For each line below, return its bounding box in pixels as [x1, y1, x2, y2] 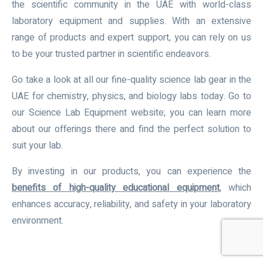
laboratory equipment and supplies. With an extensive [12, 14, 251, 29]
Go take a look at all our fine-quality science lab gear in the [12, 73, 251, 87]
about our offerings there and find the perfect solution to [12, 122, 251, 137]
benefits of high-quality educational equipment [12, 181, 220, 195]
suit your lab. [12, 139, 63, 153]
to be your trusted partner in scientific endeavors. [12, 47, 211, 62]
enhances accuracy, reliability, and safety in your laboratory [12, 197, 251, 212]
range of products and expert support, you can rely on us [12, 31, 251, 45]
